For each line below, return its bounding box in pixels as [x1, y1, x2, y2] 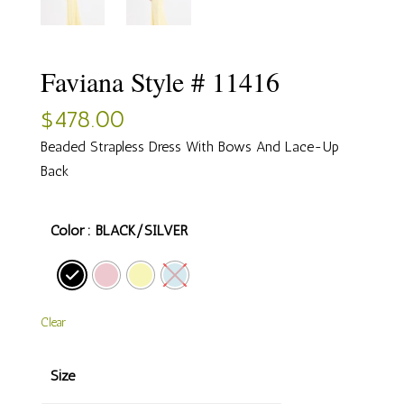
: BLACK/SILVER [87, 222, 188, 240]
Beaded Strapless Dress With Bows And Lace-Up [40, 137, 339, 155]
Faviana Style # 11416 [40, 62, 280, 99]
